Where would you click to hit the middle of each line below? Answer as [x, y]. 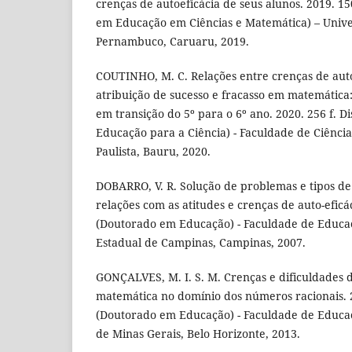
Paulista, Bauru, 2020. [153, 151]
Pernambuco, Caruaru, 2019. [172, 41]
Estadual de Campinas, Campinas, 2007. [201, 242]
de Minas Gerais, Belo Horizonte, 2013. [198, 333]
